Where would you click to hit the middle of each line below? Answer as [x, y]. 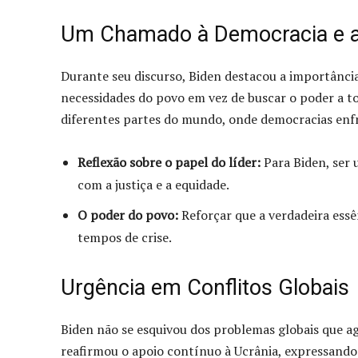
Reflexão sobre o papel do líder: [169, 162]
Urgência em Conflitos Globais [205, 287]
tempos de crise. [125, 237]
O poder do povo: [128, 215]
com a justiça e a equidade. [153, 184]
